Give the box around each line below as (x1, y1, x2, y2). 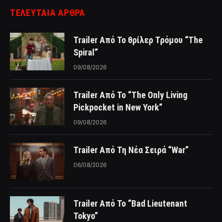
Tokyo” (73, 210, 98, 221)
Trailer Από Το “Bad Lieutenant (73, 198, 187, 209)
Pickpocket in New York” (73, 102, 163, 112)
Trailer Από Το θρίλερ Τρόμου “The (73, 34, 203, 45)
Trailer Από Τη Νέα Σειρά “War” (73, 144, 189, 155)
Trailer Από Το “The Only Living (73, 89, 187, 100)
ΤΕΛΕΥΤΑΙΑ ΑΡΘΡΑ (10, 7, 85, 18)
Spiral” (73, 47, 98, 57)
